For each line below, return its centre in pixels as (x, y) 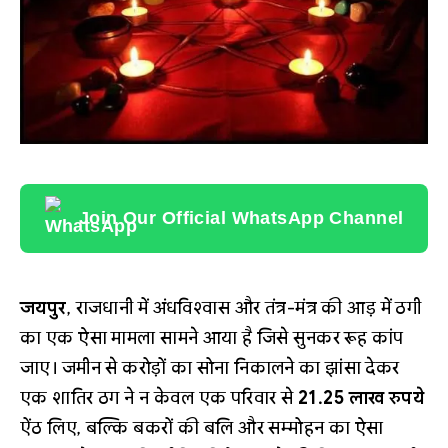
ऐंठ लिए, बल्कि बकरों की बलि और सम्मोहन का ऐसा (202, 428)
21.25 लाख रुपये (361, 398)
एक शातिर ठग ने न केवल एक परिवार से (159, 398)
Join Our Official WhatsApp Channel (241, 218)
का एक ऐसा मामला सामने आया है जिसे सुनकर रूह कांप (212, 338)
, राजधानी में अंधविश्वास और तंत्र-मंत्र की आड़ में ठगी (244, 308)
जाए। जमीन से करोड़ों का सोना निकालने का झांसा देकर (210, 368)
